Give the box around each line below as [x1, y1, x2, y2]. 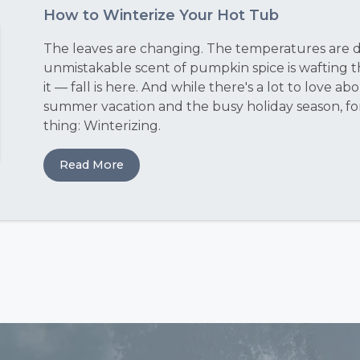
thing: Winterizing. [43, 118, 161, 133]
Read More [59, 157, 124, 172]
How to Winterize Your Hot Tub [43, 6, 279, 24]
